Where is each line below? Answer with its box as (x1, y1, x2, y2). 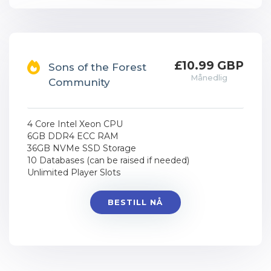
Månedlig (191, 73, 227, 82)
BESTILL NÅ (108, 197, 163, 207)
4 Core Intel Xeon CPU (27, 119, 123, 129)
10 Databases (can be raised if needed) (27, 155, 189, 166)
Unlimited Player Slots (27, 167, 120, 178)
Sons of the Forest (48, 61, 146, 73)
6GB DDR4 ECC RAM (27, 131, 119, 142)
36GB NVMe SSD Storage (27, 143, 136, 154)
